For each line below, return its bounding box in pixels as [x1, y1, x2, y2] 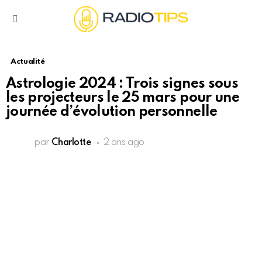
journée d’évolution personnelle [6, 105, 218, 120]
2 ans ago [103, 138, 144, 148]
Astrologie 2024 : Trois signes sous [6, 77, 238, 92]
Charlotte [51, 138, 91, 148]
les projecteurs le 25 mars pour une [6, 91, 239, 106]
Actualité [11, 58, 45, 66]
